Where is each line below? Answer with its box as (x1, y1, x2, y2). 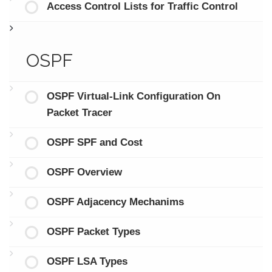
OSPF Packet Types (46, 226, 140, 238)
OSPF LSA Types (46, 256, 127, 268)
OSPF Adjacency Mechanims (46, 196, 184, 208)
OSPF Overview (46, 166, 122, 178)
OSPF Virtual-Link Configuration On (46, 90, 220, 103)
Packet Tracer (46, 107, 112, 119)
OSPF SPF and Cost (46, 137, 143, 149)
